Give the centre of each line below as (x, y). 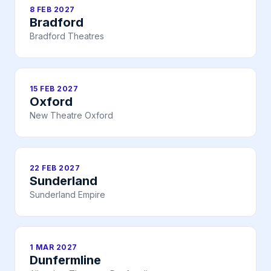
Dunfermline (65, 260)
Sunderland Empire (67, 195)
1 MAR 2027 (54, 247)
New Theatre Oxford (71, 116)
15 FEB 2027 (54, 89)
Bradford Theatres (67, 36)
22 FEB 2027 (55, 168)
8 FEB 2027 (52, 10)
